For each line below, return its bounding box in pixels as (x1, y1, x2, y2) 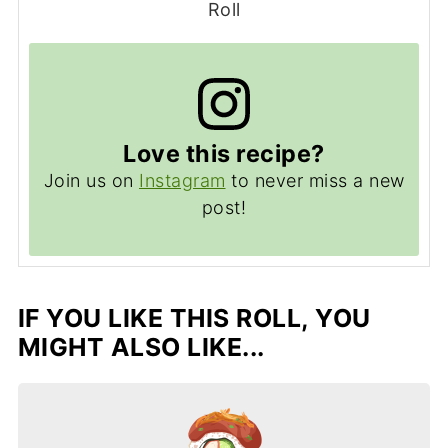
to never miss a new (225, 169, 405, 191)
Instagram (139, 169, 226, 191)
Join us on (43, 169, 139, 191)
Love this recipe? (123, 138, 325, 168)
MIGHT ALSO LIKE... (17, 331, 265, 362)
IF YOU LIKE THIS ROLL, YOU (17, 302, 371, 333)
